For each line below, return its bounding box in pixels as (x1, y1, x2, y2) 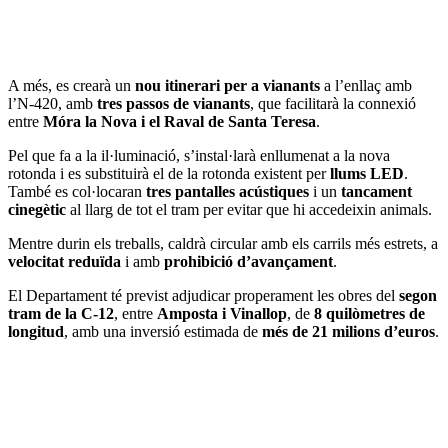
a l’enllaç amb (320, 76, 412, 94)
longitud (8, 322, 64, 340)
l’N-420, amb (8, 94, 97, 112)
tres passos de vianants (97, 94, 250, 112)
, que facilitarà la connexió (250, 94, 416, 112)
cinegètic (8, 200, 66, 218)
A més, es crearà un (8, 76, 135, 94)
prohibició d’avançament (164, 252, 333, 270)
